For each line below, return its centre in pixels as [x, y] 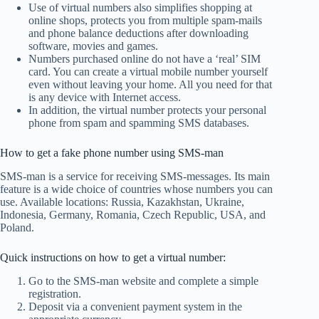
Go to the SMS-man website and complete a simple [143, 281]
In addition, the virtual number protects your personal [147, 110]
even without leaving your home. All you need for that [150, 85]
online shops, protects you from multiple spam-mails [145, 21]
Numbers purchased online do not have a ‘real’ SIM [145, 59]
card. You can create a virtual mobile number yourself [148, 72]
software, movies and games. [93, 46]
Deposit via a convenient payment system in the [135, 306]
